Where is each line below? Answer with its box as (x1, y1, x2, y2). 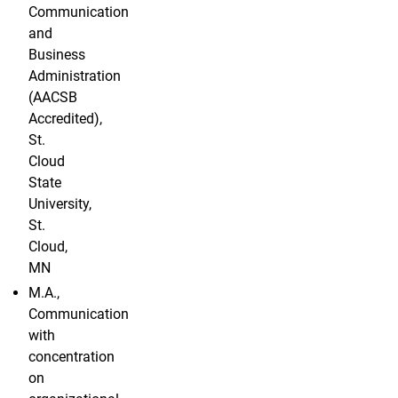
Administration (28, 68, 121, 85)
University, (28, 195, 92, 213)
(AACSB (28, 89, 77, 107)
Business (28, 46, 85, 64)
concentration (28, 348, 115, 366)
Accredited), (28, 110, 102, 128)
